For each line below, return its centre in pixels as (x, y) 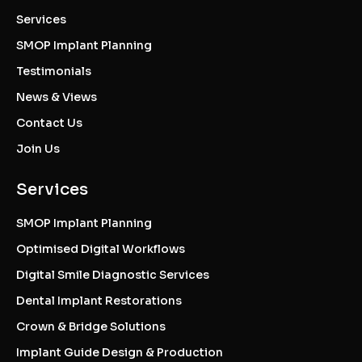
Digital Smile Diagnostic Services (113, 275)
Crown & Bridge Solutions (91, 327)
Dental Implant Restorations (99, 301)
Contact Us (49, 123)
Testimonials (54, 72)
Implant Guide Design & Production (120, 353)
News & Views (57, 97)
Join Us (38, 149)
